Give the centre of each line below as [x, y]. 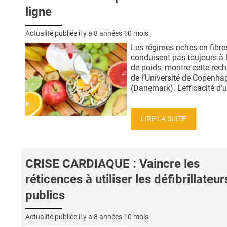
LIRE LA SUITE [163, 119]
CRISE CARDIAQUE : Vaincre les [112, 164]
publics [45, 195]
